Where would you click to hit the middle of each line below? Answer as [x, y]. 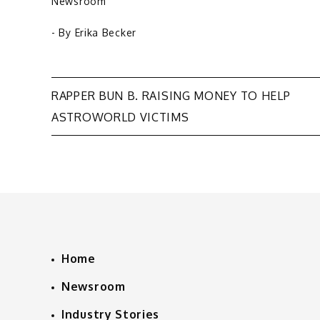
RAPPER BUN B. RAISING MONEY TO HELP [171, 96]
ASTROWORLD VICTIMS [120, 117]
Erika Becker [105, 33]
